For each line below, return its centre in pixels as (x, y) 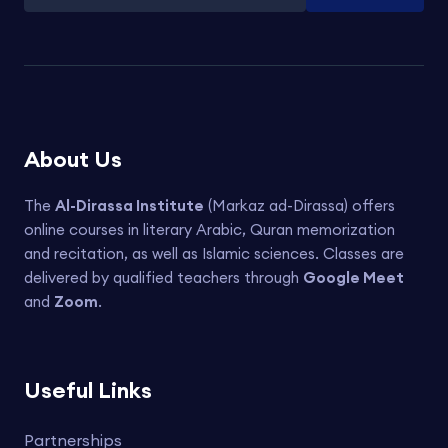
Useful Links (88, 389)
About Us (73, 158)
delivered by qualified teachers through (163, 277)
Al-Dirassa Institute (129, 205)
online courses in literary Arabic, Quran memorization (209, 229)
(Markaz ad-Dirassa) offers (299, 205)
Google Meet (353, 277)
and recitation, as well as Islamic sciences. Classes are (214, 253)
